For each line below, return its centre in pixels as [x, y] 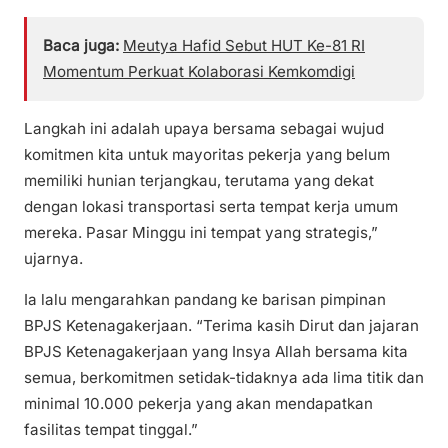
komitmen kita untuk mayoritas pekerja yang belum [207, 155]
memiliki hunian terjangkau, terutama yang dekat [199, 181]
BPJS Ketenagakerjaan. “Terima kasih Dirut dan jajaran [221, 326]
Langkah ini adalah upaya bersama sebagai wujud [204, 129]
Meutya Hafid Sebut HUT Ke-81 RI [244, 46]
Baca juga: [81, 46]
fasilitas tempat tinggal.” [111, 430]
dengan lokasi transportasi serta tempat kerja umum [211, 207]
